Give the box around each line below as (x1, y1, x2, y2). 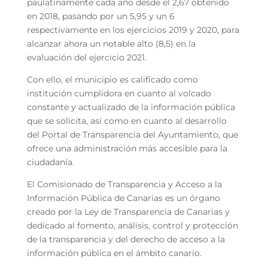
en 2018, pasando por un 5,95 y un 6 (26, 10, 175, 22)
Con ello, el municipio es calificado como (26, 74, 198, 85)
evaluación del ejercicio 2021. (26, 51, 147, 63)
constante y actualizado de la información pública (26, 101, 235, 112)
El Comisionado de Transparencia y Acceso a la (26, 178, 222, 190)
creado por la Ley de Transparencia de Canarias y (26, 206, 230, 217)
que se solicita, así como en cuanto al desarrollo (26, 115, 227, 126)
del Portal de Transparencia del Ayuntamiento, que (26, 129, 238, 140)
